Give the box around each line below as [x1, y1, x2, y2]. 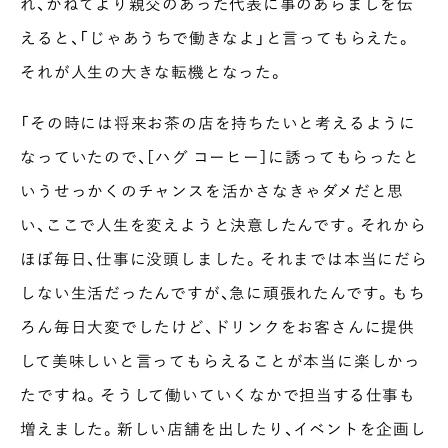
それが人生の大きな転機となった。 [20, 59, 285, 83]
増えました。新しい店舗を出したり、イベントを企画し [20, 417, 427, 441]
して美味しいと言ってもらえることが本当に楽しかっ [20, 349, 421, 373]
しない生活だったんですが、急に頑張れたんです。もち [20, 281, 426, 305]
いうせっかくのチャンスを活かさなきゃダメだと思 [20, 179, 405, 203]
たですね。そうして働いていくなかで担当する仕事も [20, 383, 416, 407]
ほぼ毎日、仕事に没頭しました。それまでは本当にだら [20, 247, 428, 271]
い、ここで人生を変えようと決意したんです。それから [20, 213, 427, 237]
